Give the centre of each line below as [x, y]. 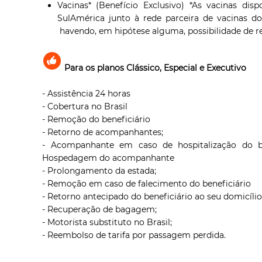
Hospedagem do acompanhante [108, 158]
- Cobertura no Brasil [85, 106]
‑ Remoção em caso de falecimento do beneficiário [147, 183]
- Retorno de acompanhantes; [103, 132]
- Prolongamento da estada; [99, 170]
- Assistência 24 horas [87, 93]
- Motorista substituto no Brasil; [107, 222]
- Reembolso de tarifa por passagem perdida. [134, 235]
